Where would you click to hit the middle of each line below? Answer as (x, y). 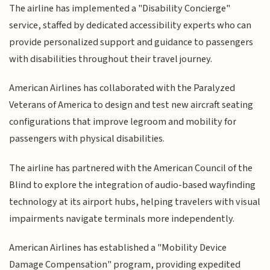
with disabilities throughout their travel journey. (111, 59)
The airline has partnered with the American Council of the (131, 168)
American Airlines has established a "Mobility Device (118, 248)
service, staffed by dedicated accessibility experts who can (130, 25)
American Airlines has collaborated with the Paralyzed (122, 88)
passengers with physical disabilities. (87, 139)
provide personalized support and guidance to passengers (131, 42)
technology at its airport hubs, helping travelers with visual (135, 202)
